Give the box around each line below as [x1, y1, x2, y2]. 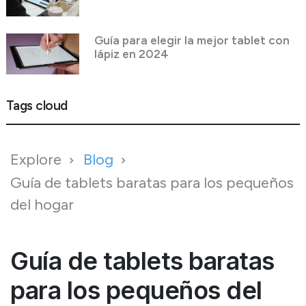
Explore [10, 150, 61, 169]
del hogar [10, 195, 74, 214]
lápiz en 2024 [94, 46, 169, 61]
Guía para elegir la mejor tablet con [94, 33, 290, 47]
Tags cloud [5, 98, 68, 114]
